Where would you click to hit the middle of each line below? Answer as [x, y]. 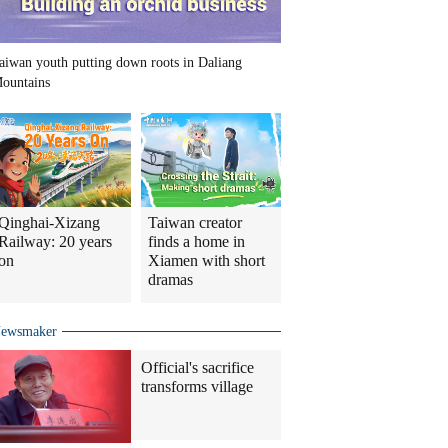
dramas [170, 280]
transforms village [197, 387]
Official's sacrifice [197, 368]
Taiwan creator [195, 223]
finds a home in [196, 242]
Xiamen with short [206, 261]
